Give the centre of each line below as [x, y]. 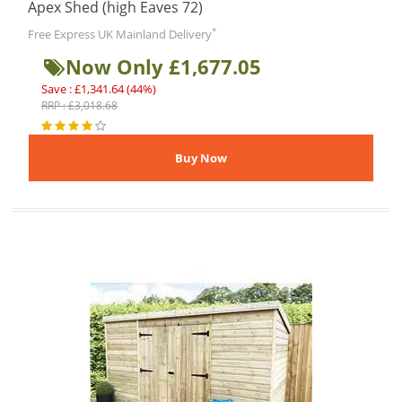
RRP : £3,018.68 [79, 105]
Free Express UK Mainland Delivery [120, 34]
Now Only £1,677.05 [163, 66]
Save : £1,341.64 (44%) [99, 89]
